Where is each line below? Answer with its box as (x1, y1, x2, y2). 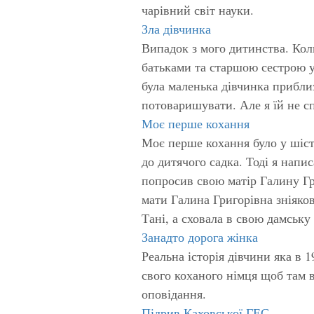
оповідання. (142, 285, 206, 302)
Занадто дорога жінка (142, 228, 258, 245)
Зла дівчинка (142, 20, 211, 37)
